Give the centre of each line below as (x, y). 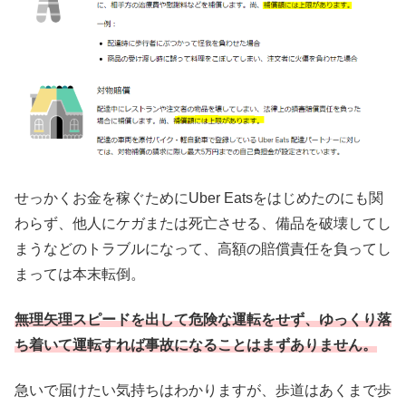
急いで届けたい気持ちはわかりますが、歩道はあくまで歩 (203, 391)
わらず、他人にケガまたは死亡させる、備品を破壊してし (203, 223)
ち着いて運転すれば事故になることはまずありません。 (196, 345)
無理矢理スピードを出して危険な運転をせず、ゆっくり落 (203, 320)
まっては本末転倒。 (80, 274)
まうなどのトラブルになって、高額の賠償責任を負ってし (203, 248)
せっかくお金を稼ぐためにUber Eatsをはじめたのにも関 (199, 198)
